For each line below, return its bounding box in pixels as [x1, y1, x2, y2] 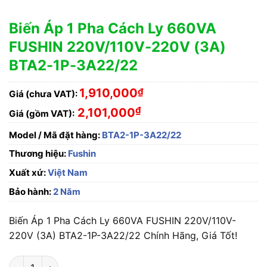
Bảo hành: [9, 186, 51, 198]
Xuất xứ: [9, 167, 46, 179]
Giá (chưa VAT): [9, 88, 77, 100]
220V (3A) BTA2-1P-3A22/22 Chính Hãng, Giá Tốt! [9, 229, 237, 242]
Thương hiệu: [9, 148, 68, 160]
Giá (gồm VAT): [9, 108, 74, 120]
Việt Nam [46, 167, 88, 179]
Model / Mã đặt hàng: [9, 129, 100, 141]
